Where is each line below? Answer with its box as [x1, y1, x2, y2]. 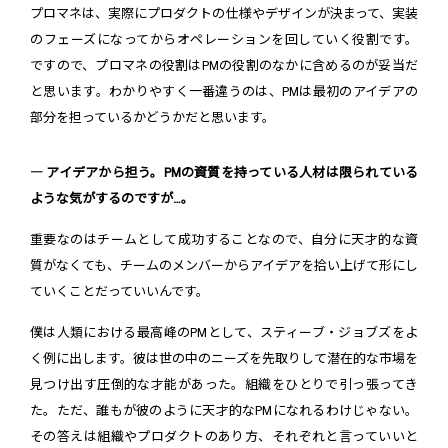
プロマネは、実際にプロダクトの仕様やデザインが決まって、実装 [30, 5, 418, 21]
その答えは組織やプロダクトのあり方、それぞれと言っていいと [30, 428, 418, 444]
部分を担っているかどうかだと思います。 [30, 109, 275, 125]
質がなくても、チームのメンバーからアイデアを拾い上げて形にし [30, 257, 418, 273]
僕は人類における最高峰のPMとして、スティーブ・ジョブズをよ [30, 324, 418, 340]
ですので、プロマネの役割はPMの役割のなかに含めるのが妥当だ [30, 57, 418, 73]
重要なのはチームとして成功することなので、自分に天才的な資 [30, 231, 418, 247]
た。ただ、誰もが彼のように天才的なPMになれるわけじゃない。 [30, 402, 418, 418]
